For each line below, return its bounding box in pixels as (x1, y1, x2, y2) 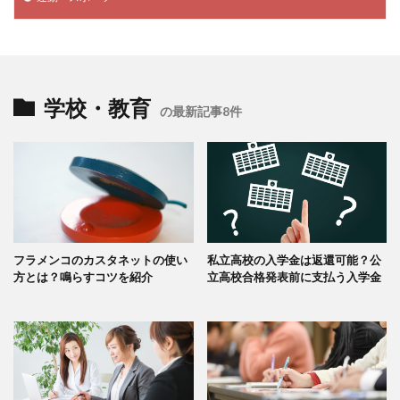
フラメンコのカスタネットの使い (13, 253, 187, 268)
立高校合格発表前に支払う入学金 (206, 270, 381, 285)
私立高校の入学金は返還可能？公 (206, 253, 381, 268)
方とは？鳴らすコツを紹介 (13, 270, 153, 285)
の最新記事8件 (160, 103, 242, 119)
